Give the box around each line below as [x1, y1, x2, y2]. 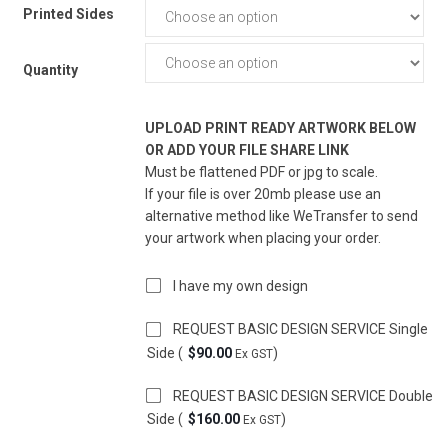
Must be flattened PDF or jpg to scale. [145, 164, 378, 180]
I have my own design [173, 277, 308, 294]
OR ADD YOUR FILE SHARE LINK [145, 142, 349, 158]
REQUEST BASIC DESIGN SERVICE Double [173, 387, 433, 404]
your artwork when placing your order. [145, 230, 381, 246]
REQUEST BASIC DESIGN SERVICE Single [173, 321, 428, 338]
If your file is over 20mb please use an [145, 186, 381, 202]
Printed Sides [23, 5, 115, 22]
